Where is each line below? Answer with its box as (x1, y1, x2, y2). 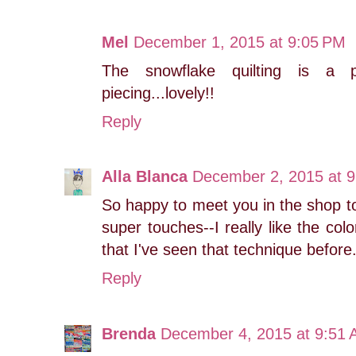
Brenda (102, 324, 156, 342)
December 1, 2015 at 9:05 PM (133, 33, 346, 51)
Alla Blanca (102, 168, 188, 186)
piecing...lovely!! (102, 83, 215, 102)
